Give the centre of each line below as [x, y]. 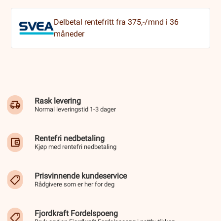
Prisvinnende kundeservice [81, 176]
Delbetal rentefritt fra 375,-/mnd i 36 [116, 22]
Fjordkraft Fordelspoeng [76, 214]
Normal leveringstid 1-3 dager [75, 110]
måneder [69, 34]
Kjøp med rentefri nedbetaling [75, 147]
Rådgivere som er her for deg [74, 184]
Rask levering [58, 101]
